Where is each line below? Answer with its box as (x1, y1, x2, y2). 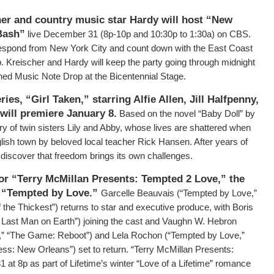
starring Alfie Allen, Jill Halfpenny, (92, 93, 259, 106)
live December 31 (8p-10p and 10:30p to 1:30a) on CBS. (25, 29, 251, 40)
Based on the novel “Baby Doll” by (117, 108, 255, 119)
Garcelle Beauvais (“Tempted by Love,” (101, 188, 257, 199)
